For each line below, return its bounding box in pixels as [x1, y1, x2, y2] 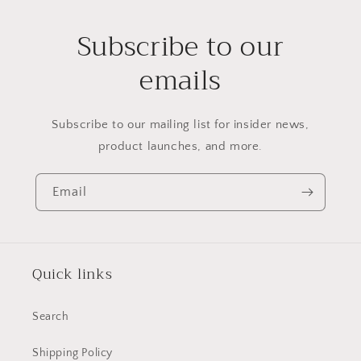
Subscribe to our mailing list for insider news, [52, 117, 309, 131]
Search [32, 310, 69, 323]
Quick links [32, 262, 113, 286]
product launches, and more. [98, 139, 263, 153]
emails [139, 56, 222, 104]
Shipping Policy [32, 346, 113, 359]
